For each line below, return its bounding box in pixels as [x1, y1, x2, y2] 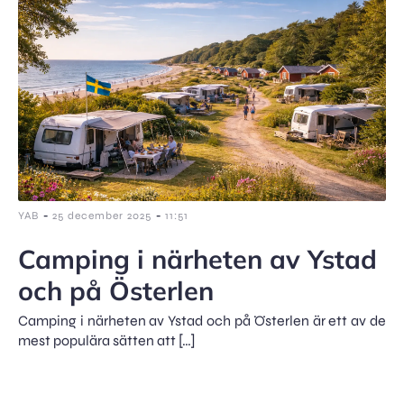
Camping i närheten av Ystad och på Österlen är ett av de [18, 311, 386, 329]
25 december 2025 [52, 208, 151, 222]
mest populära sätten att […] [18, 331, 196, 349]
